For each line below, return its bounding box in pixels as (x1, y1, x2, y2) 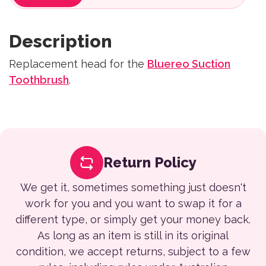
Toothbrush (9, 74, 69, 86)
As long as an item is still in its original (37, 229, 229, 242)
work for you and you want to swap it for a (24, 197, 242, 210)
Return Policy (103, 154, 197, 171)
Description (9, 31, 112, 52)
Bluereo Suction (147, 58, 230, 70)
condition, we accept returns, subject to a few (15, 245, 251, 258)
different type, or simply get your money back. (15, 213, 251, 226)
